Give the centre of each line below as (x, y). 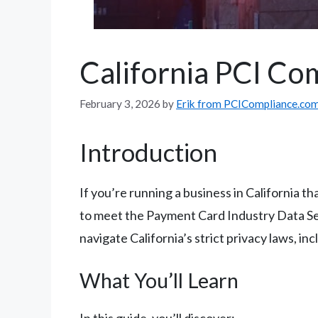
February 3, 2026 (120, 103)
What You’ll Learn (159, 280)
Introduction (148, 152)
